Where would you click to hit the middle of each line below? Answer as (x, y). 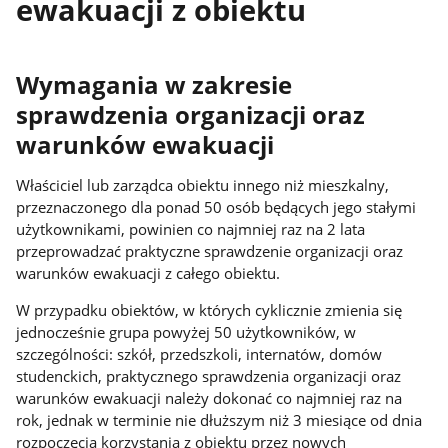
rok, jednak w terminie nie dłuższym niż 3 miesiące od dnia (219, 419)
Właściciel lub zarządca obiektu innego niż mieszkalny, (203, 185)
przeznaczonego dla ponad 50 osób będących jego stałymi (216, 207)
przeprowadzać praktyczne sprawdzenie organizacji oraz (210, 251)
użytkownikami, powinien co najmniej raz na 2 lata (191, 229)
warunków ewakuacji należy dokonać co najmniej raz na (209, 397)
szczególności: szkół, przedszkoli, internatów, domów (199, 353)
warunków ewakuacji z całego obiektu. (148, 273)
